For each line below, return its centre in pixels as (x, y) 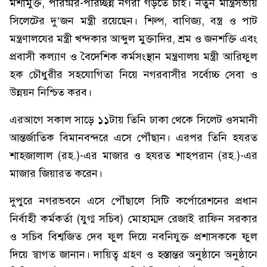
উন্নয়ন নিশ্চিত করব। (51, 92)
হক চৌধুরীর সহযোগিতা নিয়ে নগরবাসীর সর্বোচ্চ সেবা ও (133, 74)
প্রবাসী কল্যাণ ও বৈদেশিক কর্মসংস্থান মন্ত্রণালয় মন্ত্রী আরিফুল (133, 57)
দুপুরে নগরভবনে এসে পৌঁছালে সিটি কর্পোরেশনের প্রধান (133, 201)
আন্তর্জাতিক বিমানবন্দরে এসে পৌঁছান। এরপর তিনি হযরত (133, 138)
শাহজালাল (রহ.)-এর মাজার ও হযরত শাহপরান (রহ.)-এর (133, 156)
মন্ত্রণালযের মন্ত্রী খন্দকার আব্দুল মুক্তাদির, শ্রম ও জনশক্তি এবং (133, 39)
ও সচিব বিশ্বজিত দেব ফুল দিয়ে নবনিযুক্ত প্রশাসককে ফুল (133, 237)
